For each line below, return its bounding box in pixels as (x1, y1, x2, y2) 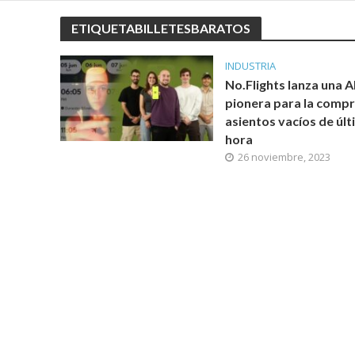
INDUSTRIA (224, 59, 276, 73)
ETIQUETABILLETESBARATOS (71, 21, 250, 36)
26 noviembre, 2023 (237, 150, 330, 164)
